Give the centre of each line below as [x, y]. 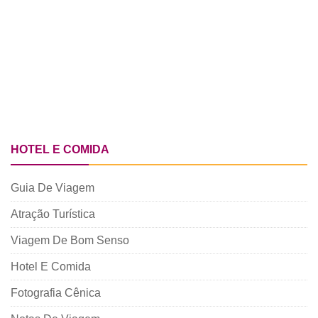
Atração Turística [53, 214]
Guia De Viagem [53, 187]
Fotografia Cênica [56, 292]
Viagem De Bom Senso [70, 240]
